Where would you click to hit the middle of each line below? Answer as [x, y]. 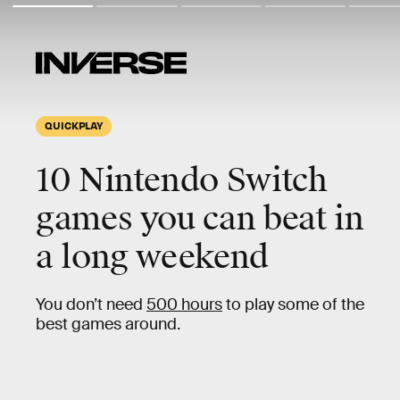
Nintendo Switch [203, 180]
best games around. [108, 324]
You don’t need [91, 304]
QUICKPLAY [74, 125]
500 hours [184, 304]
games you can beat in [200, 219]
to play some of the [293, 304]
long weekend [165, 257]
